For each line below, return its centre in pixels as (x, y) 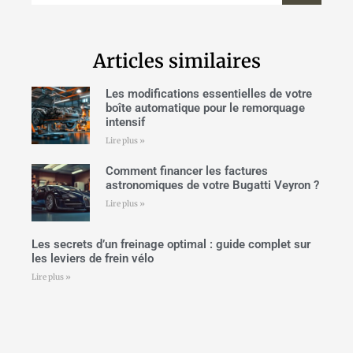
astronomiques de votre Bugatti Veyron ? (212, 185)
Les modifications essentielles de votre (208, 93)
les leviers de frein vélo (93, 259)
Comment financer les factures (186, 171)
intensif (125, 122)
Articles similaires (176, 61)
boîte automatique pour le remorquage (205, 108)
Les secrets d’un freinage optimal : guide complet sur (171, 245)
